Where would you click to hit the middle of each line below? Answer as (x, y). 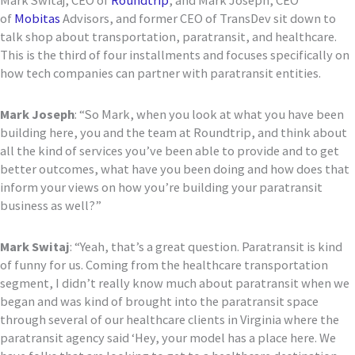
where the (310, 319)
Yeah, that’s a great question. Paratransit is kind (211, 246)
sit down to (303, 19)
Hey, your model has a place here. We (235, 337)
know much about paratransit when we (241, 282)
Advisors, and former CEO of (140, 19)
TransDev (245, 19)
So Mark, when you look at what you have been (214, 115)
